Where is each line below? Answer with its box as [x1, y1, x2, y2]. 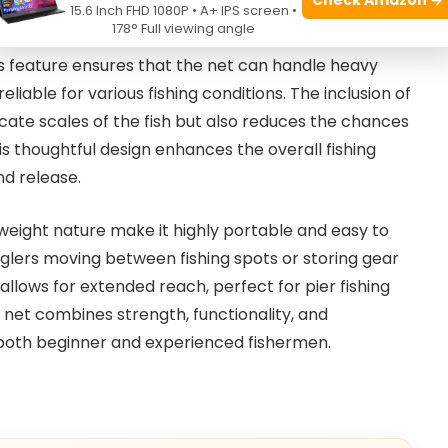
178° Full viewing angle [112, 19, 255, 38]
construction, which [200, 26, 358, 50]
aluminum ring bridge [25, 26, 200, 50]
